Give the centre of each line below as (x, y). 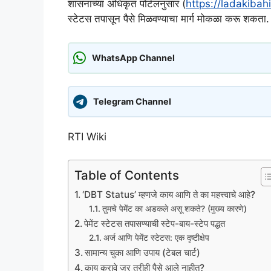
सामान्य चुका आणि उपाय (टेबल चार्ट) (143, 253)
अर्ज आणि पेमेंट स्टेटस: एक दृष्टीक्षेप (156, 238)
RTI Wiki (87, 136)
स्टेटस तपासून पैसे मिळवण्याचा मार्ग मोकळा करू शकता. (168, 19)
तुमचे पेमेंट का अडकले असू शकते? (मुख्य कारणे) (174, 209)
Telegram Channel (132, 102)
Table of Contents (127, 175)
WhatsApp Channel (133, 58)
